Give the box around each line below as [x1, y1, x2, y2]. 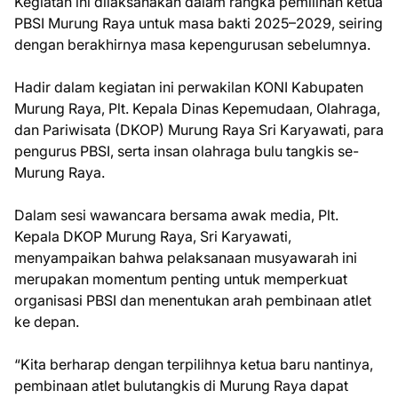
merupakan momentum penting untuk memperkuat [14, 269, 347, 288]
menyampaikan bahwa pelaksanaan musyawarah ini [14, 248, 357, 267]
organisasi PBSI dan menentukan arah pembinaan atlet [14, 291, 371, 309]
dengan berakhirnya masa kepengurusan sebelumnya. [14, 35, 370, 53]
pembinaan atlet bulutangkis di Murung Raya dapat [14, 376, 348, 394]
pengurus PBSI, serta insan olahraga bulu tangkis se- [14, 141, 359, 160]
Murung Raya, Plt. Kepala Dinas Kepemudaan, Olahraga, [14, 99, 380, 117]
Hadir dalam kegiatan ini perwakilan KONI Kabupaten [14, 77, 363, 96]
